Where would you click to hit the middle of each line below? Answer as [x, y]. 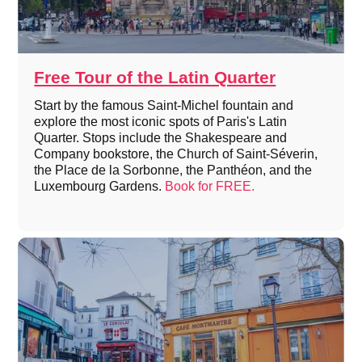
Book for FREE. [210, 187]
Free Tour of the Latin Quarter [155, 78]
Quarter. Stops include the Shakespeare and [161, 138]
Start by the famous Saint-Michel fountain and [164, 106]
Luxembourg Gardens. [100, 187]
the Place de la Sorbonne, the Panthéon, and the [173, 170]
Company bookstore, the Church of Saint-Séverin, [176, 154]
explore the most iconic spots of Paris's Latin [161, 122]
